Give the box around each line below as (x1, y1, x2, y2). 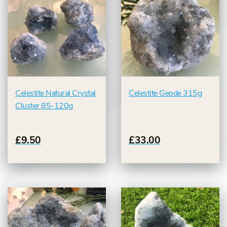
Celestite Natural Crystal (15, 88, 96, 99)
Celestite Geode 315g (129, 88, 202, 99)
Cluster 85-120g (15, 100, 73, 112)
